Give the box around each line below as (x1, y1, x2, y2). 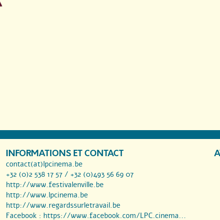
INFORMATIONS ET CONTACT (6, 147, 124, 160)
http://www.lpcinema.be (6, 190, 88, 200)
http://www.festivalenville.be (6, 180, 104, 190)
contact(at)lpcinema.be (6, 159, 82, 169)
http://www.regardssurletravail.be (6, 200, 120, 211)
